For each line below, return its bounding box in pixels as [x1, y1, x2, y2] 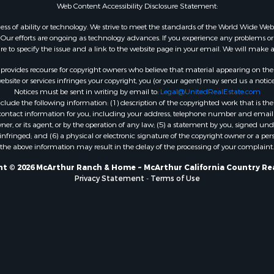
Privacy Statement [74, 173, 144, 183]
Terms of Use [150, 173, 200, 183]
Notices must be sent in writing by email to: [13, 86, 160, 97]
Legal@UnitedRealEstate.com [160, 86, 261, 97]
